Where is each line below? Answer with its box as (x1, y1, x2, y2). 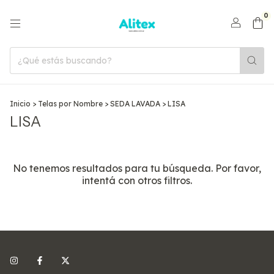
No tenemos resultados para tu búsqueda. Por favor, (13, 162, 261, 174)
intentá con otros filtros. (82, 174, 192, 187)
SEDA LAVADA (110, 99, 160, 108)
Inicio (10, 99, 31, 108)
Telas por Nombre (38, 99, 103, 108)
